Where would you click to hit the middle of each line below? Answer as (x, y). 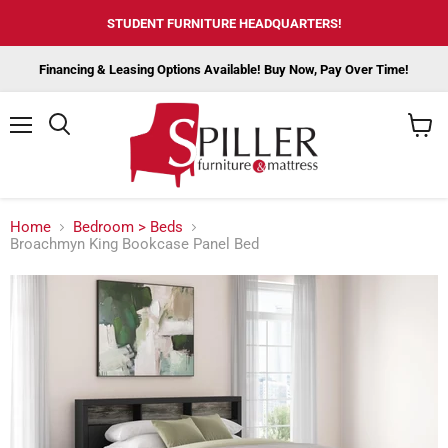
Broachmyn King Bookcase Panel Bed (134, 244)
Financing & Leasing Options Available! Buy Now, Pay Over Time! (224, 69)
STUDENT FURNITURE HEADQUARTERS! (224, 23)
